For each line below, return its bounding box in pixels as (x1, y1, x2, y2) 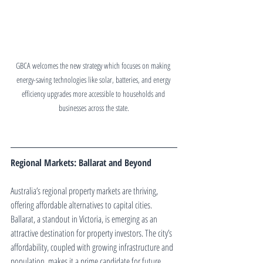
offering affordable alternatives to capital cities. (11, 198, 154, 211)
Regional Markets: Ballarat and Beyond (11, 156, 151, 169)
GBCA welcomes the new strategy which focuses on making (16, 59, 172, 71)
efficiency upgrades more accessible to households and (21, 87, 167, 99)
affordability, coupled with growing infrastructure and (11, 240, 175, 254)
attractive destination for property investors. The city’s (11, 226, 174, 240)
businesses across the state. (59, 102, 129, 113)
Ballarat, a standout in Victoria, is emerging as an (11, 212, 159, 225)
